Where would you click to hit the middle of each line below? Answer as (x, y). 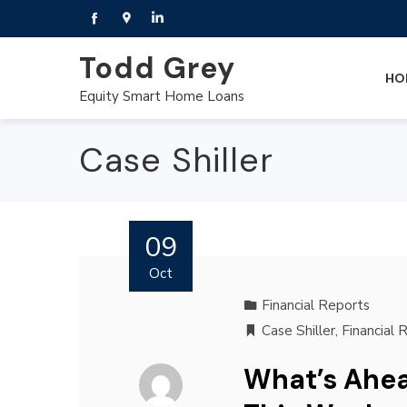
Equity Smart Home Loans (162, 96)
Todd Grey (157, 68)
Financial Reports (315, 305)
